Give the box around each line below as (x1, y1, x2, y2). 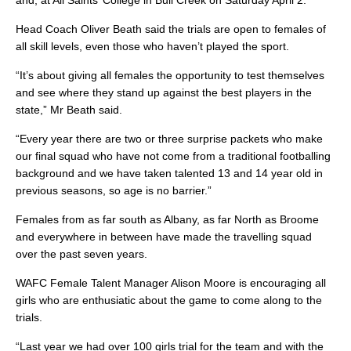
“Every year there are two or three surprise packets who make (16, 132, 323, 146)
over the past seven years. (16, 248, 147, 261)
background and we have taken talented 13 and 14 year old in (16, 167, 323, 180)
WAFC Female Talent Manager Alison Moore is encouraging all (16, 277, 326, 290)
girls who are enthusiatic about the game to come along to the (16, 294, 322, 307)
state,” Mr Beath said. (16, 103, 122, 117)
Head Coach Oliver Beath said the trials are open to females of (16, 23, 326, 36)
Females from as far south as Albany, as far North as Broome (16, 213, 319, 226)
